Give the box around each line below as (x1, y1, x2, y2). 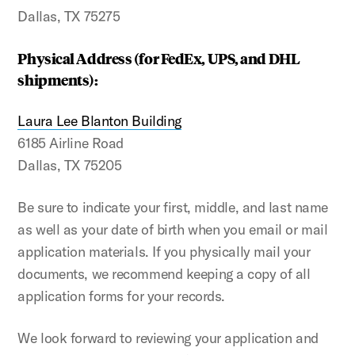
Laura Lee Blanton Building (17, 111, 181, 130)
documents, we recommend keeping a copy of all (17, 264, 311, 283)
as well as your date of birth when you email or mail (17, 219, 328, 239)
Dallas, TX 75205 (17, 155, 122, 174)
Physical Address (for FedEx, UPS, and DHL (17, 47, 300, 68)
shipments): (17, 68, 98, 90)
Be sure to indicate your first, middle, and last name (17, 197, 328, 216)
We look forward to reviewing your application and (17, 328, 319, 347)
